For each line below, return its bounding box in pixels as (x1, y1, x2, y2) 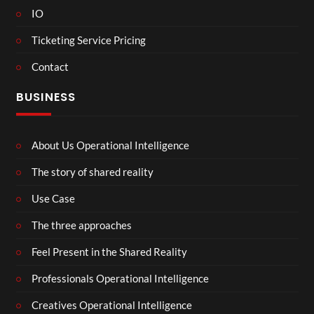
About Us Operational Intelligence (32, 139, 189, 152)
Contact (32, 60, 69, 73)
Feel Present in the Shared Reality (32, 245, 187, 259)
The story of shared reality (32, 165, 153, 179)
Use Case (32, 192, 75, 205)
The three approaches (32, 219, 132, 232)
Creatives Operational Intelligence (32, 299, 192, 312)
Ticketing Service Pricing (32, 33, 146, 46)
